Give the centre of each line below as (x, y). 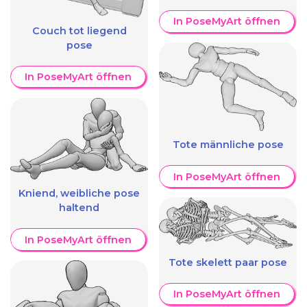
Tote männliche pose (228, 145)
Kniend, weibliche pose (79, 194)
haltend (79, 208)
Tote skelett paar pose (228, 262)
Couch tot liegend (79, 30)
